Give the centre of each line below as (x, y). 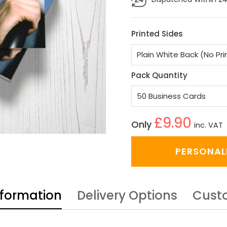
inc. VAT (209, 125)
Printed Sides (157, 34)
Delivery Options (127, 195)
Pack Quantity (159, 75)
